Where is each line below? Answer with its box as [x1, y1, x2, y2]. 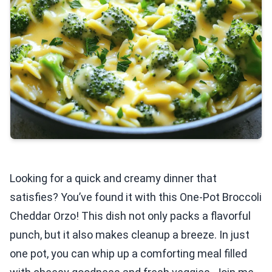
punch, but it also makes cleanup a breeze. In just [10, 228, 250, 241]
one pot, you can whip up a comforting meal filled [10, 247, 247, 260]
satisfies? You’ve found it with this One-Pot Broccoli [10, 191, 262, 203]
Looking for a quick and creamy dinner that [10, 172, 217, 185]
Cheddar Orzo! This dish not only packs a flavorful [10, 209, 251, 222]
